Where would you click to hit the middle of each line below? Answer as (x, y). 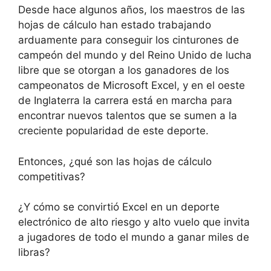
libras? (34, 253)
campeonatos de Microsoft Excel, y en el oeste (132, 86)
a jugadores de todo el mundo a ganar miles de (134, 237)
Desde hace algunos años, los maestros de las (132, 10)
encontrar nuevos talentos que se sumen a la (128, 116)
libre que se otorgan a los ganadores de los (124, 70)
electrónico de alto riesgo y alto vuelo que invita (134, 222)
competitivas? (52, 176)
